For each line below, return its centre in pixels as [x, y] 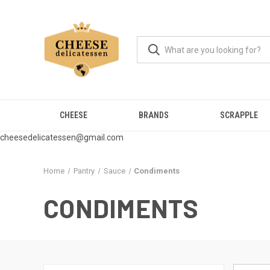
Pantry [84, 171]
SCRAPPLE [239, 115]
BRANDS [154, 115]
